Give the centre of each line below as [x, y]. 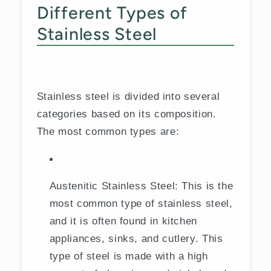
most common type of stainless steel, [141, 204]
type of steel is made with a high [129, 256]
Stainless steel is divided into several [128, 96]
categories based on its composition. [126, 114]
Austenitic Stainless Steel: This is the [141, 186]
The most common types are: [108, 132]
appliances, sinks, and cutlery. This [136, 239]
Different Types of [112, 12]
